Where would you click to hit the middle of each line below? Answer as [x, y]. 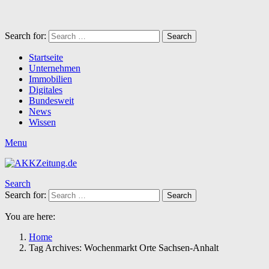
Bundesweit [51, 101]
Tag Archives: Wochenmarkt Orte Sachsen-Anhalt [124, 248]
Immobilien [50, 79]
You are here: [30, 216]
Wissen [42, 122]
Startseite [46, 57]
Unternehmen [55, 68]
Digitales [46, 90]
